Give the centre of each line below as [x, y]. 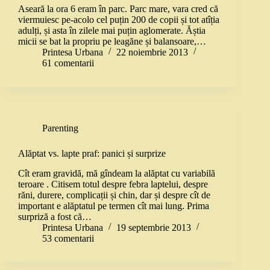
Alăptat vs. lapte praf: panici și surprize [92, 153]
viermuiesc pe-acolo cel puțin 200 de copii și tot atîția [119, 19]
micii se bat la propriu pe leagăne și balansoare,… [112, 41]
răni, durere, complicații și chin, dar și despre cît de [114, 195]
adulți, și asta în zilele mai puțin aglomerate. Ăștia [112, 30]
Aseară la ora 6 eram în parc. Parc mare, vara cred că [118, 8]
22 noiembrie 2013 [152, 52]
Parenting [60, 128]
